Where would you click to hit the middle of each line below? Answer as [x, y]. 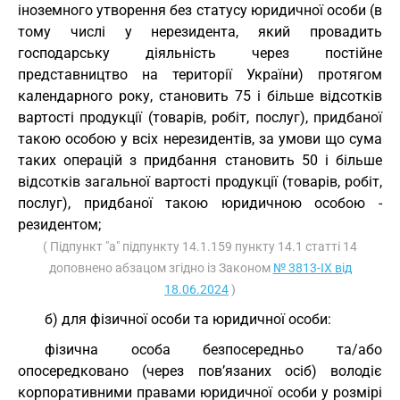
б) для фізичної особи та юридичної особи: [188, 319]
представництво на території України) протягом [200, 75]
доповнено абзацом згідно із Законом [161, 268]
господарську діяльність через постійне [200, 53]
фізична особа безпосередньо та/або [213, 350]
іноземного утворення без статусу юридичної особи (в [200, 10]
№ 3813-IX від [312, 268]
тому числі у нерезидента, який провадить [200, 32]
